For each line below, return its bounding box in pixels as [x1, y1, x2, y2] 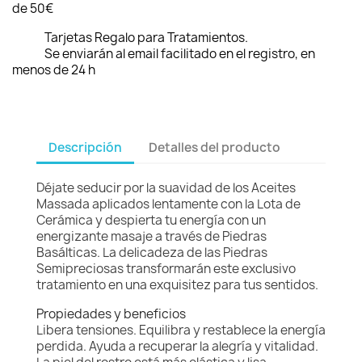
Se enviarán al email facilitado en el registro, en [44, 45, 315, 63]
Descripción [48, 138, 122, 156]
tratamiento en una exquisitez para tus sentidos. [36, 276, 318, 294]
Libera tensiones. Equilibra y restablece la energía [36, 322, 326, 339]
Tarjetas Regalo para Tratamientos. [44, 29, 248, 47]
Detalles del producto [149, 138, 281, 156]
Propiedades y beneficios [36, 305, 186, 323]
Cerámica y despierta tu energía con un [36, 212, 266, 229]
